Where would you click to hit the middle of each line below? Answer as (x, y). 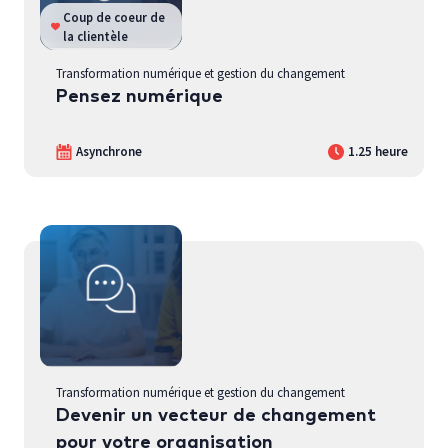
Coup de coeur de (113, 16)
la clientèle (95, 35)
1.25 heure (378, 152)
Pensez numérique (139, 97)
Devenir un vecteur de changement (216, 416)
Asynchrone (109, 152)
